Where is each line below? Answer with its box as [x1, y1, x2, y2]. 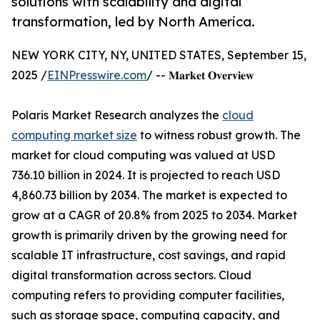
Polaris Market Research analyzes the [11, 108, 222, 123]
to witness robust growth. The [137, 128, 301, 143]
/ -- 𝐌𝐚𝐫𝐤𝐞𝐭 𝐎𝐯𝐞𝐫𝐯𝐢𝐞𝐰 [146, 68, 254, 83]
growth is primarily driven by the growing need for [11, 228, 287, 243]
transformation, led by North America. [11, 14, 255, 30]
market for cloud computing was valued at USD [11, 148, 275, 163]
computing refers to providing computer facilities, [11, 288, 284, 303]
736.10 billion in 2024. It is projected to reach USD [11, 168, 280, 183]
